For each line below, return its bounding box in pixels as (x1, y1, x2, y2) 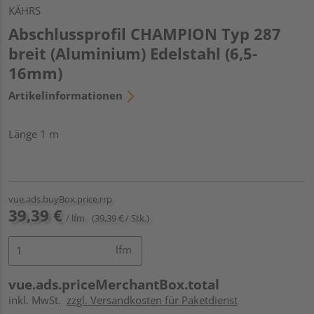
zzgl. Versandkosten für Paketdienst (67, 292, 238, 307)
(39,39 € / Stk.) (92, 211, 149, 224)
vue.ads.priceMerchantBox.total (8, 275, 219, 294)
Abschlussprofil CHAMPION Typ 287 (8, 22, 281, 44)
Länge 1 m (8, 126, 59, 141)
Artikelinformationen (8, 88, 123, 102)
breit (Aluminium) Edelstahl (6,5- (8, 42, 257, 64)
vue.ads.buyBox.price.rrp (8, 192, 112, 205)
